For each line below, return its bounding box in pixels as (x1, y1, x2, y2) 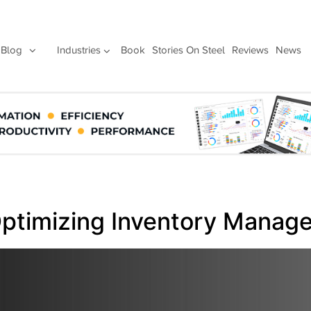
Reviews (231, 44, 269, 56)
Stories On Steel (151, 44, 225, 56)
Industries (56, 44, 101, 56)
